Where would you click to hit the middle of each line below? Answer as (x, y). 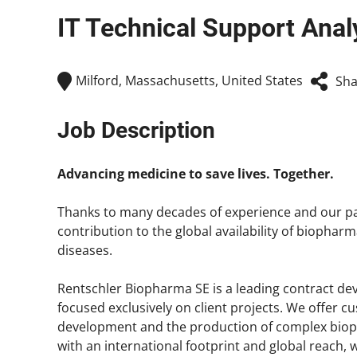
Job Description (136, 130)
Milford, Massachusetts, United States (189, 81)
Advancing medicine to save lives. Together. (196, 173)
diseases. (85, 250)
